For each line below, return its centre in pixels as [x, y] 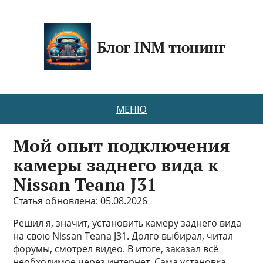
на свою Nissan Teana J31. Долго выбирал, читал [123, 236]
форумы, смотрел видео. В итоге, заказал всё [116, 249]
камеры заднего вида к [116, 165]
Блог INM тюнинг [161, 47]
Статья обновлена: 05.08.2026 [80, 201]
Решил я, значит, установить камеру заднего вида [127, 223]
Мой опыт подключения [122, 146]
